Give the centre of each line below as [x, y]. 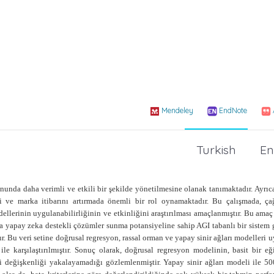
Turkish [216, 150]
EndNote [233, 110]
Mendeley [177, 110]
